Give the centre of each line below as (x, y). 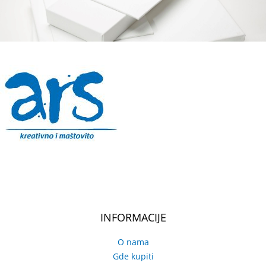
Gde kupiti (133, 256)
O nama (133, 242)
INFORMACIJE (133, 218)
